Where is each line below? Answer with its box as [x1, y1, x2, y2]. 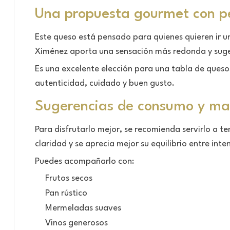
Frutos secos [45, 174, 92, 183]
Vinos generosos [45, 218, 108, 227]
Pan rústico [45, 188, 87, 198]
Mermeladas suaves [45, 203, 121, 213]
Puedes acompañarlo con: [35, 157, 134, 166]
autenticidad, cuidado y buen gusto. [35, 79, 175, 88]
